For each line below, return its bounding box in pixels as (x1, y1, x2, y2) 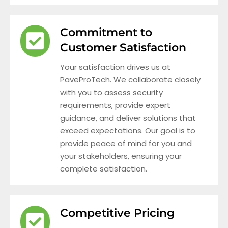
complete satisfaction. (60, 163, 147, 174)
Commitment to (60, 25, 152, 39)
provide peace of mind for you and (60, 137, 192, 149)
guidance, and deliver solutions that (60, 112, 196, 123)
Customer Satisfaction (60, 40, 186, 54)
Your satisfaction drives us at (60, 61, 170, 72)
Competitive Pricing (60, 206, 175, 220)
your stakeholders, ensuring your (60, 150, 182, 161)
